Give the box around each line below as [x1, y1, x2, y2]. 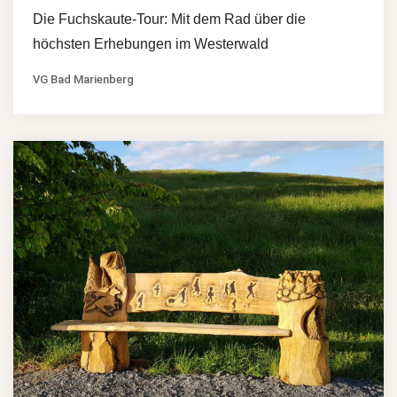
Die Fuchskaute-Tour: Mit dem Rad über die [33, 12, 306, 27]
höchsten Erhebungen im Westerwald [33, 36, 269, 52]
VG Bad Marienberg [33, 73, 134, 87]
